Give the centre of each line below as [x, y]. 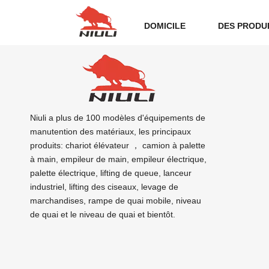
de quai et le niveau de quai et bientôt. [103, 214]
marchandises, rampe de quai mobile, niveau [116, 201]
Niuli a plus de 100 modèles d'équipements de [118, 118]
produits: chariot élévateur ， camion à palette [118, 145]
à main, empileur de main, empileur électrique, [118, 159]
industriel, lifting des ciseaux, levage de [104, 187]
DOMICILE [165, 26]
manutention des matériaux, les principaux [110, 131]
